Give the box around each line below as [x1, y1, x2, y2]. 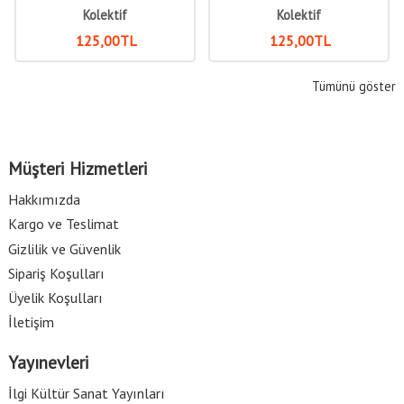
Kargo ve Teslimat [7, 215, 119, 234]
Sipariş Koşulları [7, 263, 105, 282]
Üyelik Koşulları [7, 288, 103, 307]
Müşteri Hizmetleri [7, 156, 148, 179]
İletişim [7, 313, 54, 332]
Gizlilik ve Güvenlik [7, 239, 121, 258]
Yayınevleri [7, 350, 89, 373]
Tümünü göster [312, 77, 397, 95]
